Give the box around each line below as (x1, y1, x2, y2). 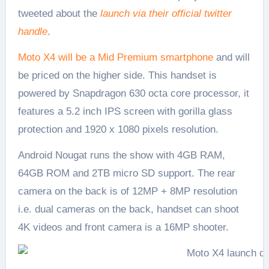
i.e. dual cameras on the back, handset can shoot (17, 203, 239, 215)
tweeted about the (17, 7, 100, 19)
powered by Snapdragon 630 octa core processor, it (17, 87, 249, 99)
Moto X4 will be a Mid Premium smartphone (17, 51, 213, 63)
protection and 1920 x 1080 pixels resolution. (17, 123, 219, 135)
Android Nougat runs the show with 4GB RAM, (17, 149, 225, 161)
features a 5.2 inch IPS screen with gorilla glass (17, 105, 232, 117)
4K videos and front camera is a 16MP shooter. (17, 221, 229, 233)
